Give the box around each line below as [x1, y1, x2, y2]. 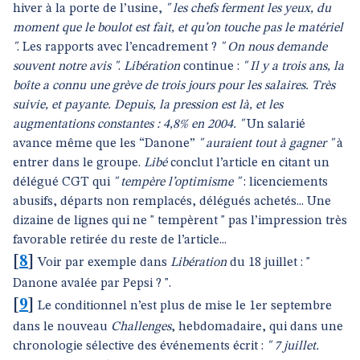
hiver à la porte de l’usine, [13, 2, 166, 15]
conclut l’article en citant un [167, 157, 329, 170]
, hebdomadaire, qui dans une [171, 321, 343, 333]
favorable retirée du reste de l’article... [13, 234, 227, 247]
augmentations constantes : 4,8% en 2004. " [13, 118, 243, 131]
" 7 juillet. [267, 340, 319, 353]
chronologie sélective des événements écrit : [13, 340, 267, 353]
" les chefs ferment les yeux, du [166, 2, 331, 15]
